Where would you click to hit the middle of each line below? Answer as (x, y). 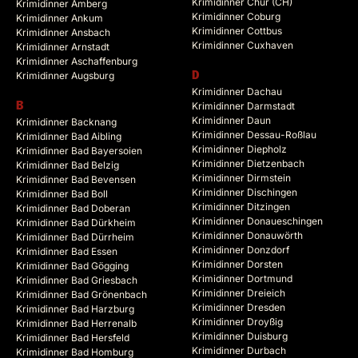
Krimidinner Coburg (236, 17)
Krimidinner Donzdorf (241, 250)
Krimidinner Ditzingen (241, 207)
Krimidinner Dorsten (237, 265)
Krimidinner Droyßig (237, 322)
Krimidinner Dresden (239, 308)
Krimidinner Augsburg (65, 76)
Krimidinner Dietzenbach (248, 164)
